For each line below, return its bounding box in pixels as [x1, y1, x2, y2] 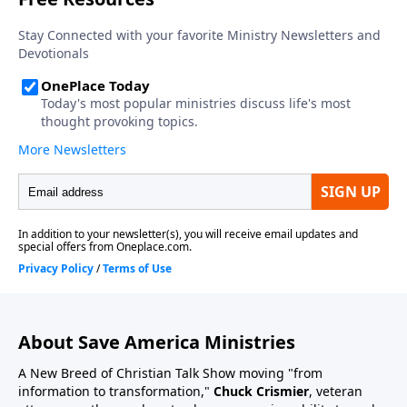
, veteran [309, 382, 362, 401]
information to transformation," [18, 382, 213, 401]
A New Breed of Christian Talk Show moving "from [18, 364, 323, 382]
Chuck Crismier [213, 382, 309, 401]
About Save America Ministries [18, 330, 295, 355]
